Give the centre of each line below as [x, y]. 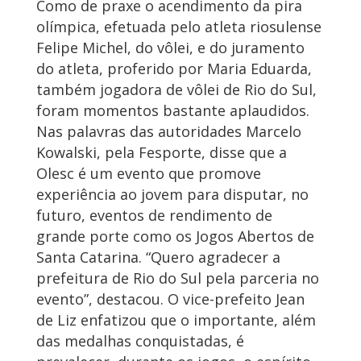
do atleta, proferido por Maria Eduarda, [174, 69]
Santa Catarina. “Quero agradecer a [158, 257]
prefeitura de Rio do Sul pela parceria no [178, 278]
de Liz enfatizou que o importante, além [176, 320]
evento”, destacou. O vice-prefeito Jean [170, 299]
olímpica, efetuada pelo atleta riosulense [179, 27]
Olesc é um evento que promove [149, 174]
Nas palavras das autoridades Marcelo [169, 132]
